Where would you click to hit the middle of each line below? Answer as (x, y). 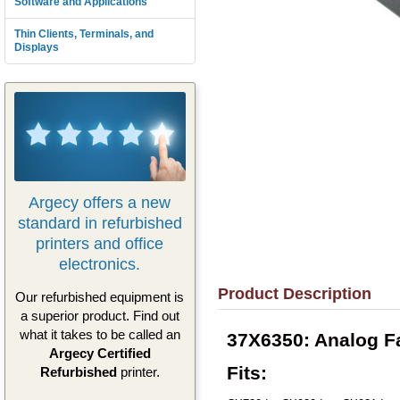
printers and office (100, 243)
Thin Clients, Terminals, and (84, 34)
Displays (37, 47)
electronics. (100, 264)
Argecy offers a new (100, 202)
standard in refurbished (100, 223)
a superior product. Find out (100, 316)
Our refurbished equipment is (100, 297)
